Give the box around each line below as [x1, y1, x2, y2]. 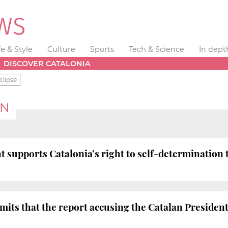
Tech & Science [128, 45, 184, 54]
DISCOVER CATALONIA [4, 59, 91, 68]
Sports [90, 45, 114, 54]
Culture [47, 45, 76, 54]
